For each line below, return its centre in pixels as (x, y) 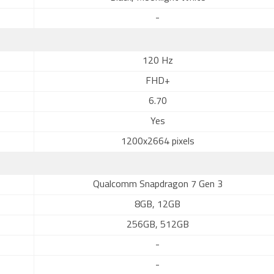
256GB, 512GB (157, 225)
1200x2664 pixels (157, 142)
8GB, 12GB (157, 205)
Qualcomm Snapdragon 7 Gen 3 (157, 185)
